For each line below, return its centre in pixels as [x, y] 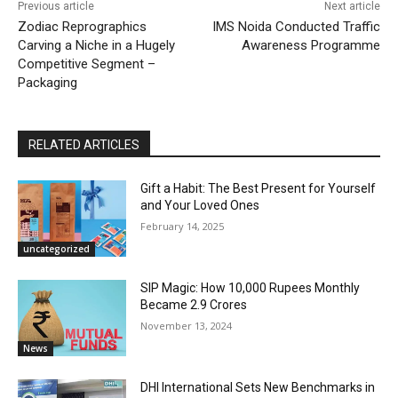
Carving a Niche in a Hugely [96, 46]
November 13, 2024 [187, 325]
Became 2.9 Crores [194, 304]
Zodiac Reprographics [82, 27]
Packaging [48, 83]
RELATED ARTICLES [84, 145]
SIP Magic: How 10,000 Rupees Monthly [251, 287]
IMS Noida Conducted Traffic [296, 27]
